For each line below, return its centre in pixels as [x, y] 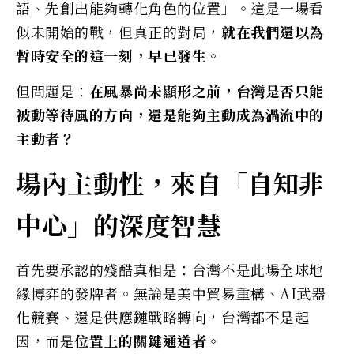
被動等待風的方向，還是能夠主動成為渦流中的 [170, 114]
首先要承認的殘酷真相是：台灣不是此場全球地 [170, 269]
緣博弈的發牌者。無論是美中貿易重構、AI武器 [171, 293]
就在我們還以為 [272, 31]
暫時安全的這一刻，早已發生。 [119, 55]
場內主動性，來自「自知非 [170, 182]
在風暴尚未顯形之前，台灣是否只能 [206, 90]
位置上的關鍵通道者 [141, 340]
